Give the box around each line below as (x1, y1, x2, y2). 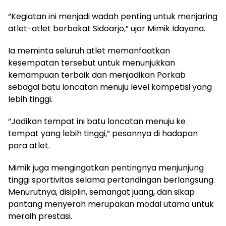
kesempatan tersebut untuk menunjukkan (8, 56, 175, 69)
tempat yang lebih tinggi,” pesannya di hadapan (8, 127, 198, 139)
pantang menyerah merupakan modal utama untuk (8, 198, 214, 210)
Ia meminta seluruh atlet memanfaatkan (8, 44, 170, 56)
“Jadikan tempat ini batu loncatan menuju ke (8, 115, 186, 127)
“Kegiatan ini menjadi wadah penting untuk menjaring (8, 10, 217, 22)
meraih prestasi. (8, 210, 72, 222)
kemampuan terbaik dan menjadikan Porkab (8, 69, 186, 81)
